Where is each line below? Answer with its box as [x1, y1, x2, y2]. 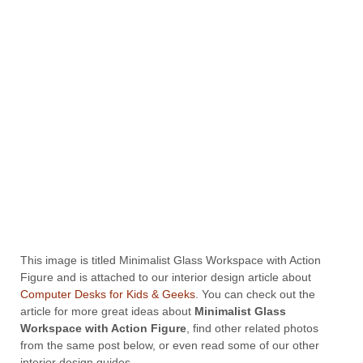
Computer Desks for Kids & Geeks [20, 288, 195, 301]
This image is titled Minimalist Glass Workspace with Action [20, 254, 321, 267]
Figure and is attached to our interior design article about [20, 271, 311, 284]
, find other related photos [186, 322, 318, 335]
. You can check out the [195, 288, 315, 301]
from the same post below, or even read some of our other [20, 339, 319, 352]
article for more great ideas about [20, 305, 194, 318]
